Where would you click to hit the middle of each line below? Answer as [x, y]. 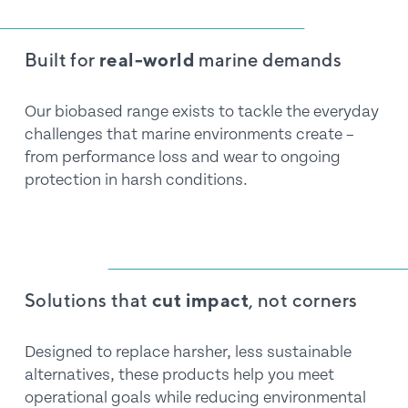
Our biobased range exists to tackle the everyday [201, 111]
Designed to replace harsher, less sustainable [188, 352]
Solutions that [88, 299]
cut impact [200, 299]
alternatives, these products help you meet [179, 374]
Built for [61, 59]
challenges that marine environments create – [189, 134]
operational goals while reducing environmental [195, 397]
